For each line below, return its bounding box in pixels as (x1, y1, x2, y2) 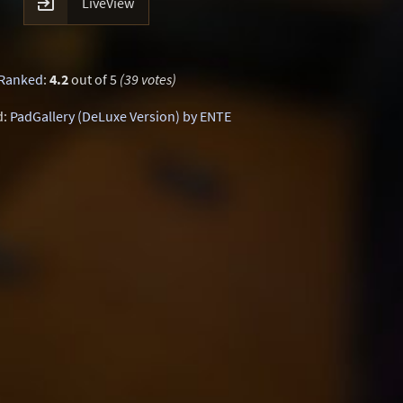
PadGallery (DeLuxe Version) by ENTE (10, 107, 231, 125)
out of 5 (67, 70, 120, 88)
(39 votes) (119, 70, 176, 88)
